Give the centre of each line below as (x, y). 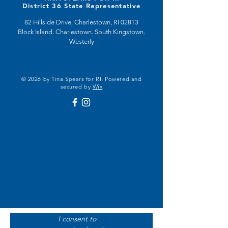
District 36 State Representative (81, 6)
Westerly (81, 41)
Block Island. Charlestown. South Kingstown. (81, 32)
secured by (76, 87)
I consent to (77, 219)
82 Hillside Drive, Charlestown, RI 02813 (81, 22)
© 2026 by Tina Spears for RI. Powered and (81, 79)
